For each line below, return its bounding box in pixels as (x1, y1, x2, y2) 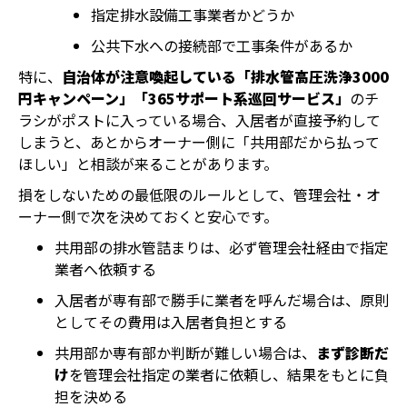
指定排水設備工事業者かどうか (91, 4, 294, 25)
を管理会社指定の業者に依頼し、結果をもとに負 (69, 363, 389, 385)
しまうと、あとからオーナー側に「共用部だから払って (18, 131, 380, 153)
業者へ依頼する (55, 258, 156, 280)
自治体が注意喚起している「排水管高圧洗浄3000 (62, 65, 389, 87)
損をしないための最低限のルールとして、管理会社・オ (18, 184, 381, 205)
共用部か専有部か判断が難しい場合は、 (55, 342, 316, 363)
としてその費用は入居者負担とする (55, 311, 287, 333)
